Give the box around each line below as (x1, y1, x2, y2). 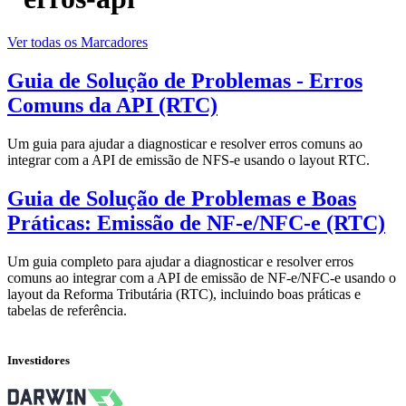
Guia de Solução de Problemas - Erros (7, 69, 362, 93)
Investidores (7, 353, 70, 367)
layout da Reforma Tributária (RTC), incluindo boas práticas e (7, 285, 361, 302)
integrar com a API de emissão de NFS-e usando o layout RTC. (7, 152, 370, 168)
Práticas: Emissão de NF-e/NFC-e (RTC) (7, 210, 385, 235)
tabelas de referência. (7, 302, 127, 318)
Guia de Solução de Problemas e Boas (7, 186, 356, 210)
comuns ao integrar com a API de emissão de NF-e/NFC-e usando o (7, 269, 396, 285)
